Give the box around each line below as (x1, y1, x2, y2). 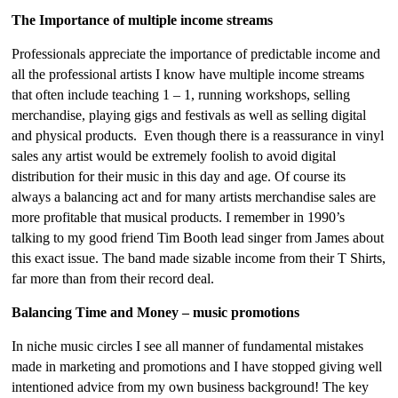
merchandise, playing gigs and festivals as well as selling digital (12, 107, 367, 123)
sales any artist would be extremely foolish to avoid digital (12, 148, 337, 163)
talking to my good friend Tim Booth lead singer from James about (12, 230, 385, 245)
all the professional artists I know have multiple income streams (12, 67, 365, 82)
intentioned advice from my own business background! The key (12, 379, 370, 394)
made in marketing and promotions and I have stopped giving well (12, 359, 383, 374)
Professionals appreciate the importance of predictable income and (12, 46, 381, 61)
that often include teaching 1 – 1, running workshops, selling (12, 87, 351, 102)
